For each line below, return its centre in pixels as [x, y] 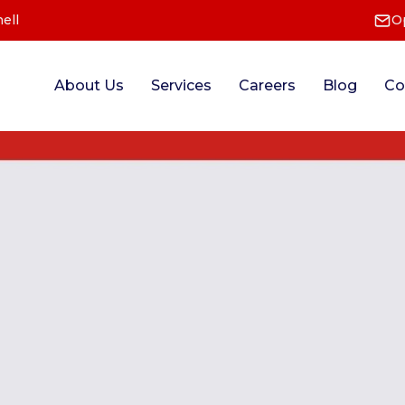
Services [181, 85]
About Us [89, 85]
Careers [267, 85]
